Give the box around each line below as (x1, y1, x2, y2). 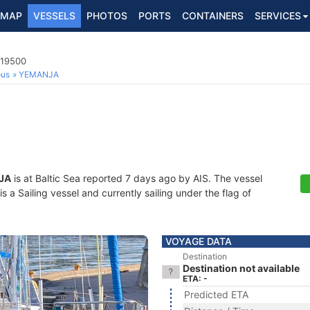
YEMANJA (19, 69, 59, 80)
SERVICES (255, 10, 301, 21)
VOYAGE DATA (165, 235, 232, 247)
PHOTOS (86, 10, 127, 21)
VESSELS (33, 10, 75, 21)
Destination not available (183, 262, 300, 274)
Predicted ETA (184, 289, 248, 300)
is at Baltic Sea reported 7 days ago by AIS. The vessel (11, 172, 262, 184)
